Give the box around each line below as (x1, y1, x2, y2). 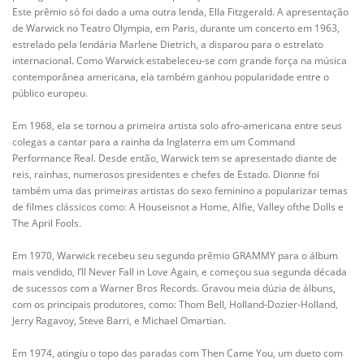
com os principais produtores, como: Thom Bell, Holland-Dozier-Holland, (12, 297, 338, 311)
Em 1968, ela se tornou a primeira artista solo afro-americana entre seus (12, 119, 342, 132)
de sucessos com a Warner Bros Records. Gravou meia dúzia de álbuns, (12, 281, 336, 295)
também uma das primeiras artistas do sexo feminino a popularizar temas (12, 184, 348, 197)
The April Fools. (12, 216, 81, 230)
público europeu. (12, 86, 88, 100)
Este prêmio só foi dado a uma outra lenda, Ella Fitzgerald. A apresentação (12, 5, 349, 19)
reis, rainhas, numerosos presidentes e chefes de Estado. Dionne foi (12, 167, 319, 181)
